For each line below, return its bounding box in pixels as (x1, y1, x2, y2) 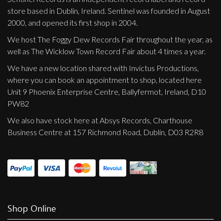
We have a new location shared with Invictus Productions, (7, 63, 199, 73)
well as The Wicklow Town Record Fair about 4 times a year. (7, 46, 206, 56)
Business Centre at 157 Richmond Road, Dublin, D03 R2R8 (7, 127, 203, 137)
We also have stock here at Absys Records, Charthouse (7, 115, 192, 125)
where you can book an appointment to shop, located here (7, 75, 202, 85)
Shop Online (7, 202, 56, 215)
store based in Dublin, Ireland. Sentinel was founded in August (7, 6, 210, 16)
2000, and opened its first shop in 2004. (7, 18, 138, 28)
